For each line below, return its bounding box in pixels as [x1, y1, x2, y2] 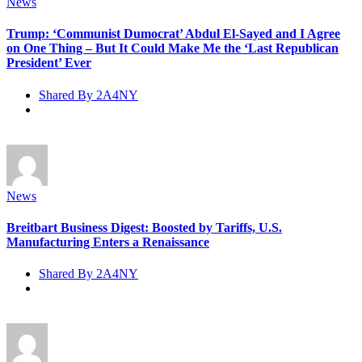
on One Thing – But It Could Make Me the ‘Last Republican [6, 41, 339, 56]
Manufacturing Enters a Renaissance [6, 234, 209, 249]
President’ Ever [6, 56, 91, 70]
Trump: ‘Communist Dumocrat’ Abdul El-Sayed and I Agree [6, 27, 340, 41]
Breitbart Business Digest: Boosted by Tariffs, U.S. [6, 220, 282, 234]
